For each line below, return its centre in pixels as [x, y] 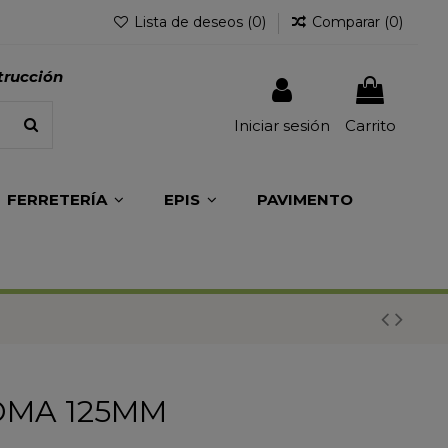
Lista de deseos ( [191, 22]
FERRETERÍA [58, 199]
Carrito [370, 126]
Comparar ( [350, 22]
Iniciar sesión [281, 126]
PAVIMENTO [304, 199]
